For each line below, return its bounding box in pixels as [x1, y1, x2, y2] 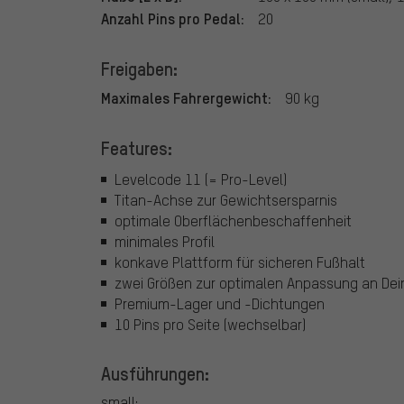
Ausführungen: [101, 361, 209, 385]
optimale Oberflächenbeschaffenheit [115, 210, 352, 230]
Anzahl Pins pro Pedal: [101, 8, 244, 29]
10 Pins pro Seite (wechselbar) [115, 314, 306, 334]
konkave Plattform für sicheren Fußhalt [115, 252, 365, 271]
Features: [101, 136, 172, 161]
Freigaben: [101, 57, 178, 81]
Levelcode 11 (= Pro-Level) [115, 169, 287, 188]
